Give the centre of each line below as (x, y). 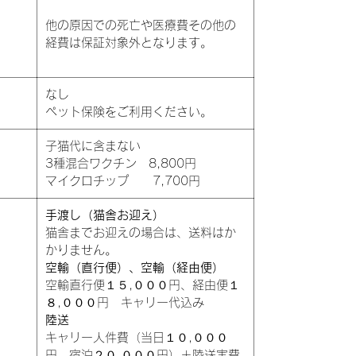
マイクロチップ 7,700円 (123, 180)
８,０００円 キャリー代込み (125, 302)
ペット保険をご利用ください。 (129, 111)
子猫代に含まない (93, 145)
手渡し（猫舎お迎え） (105, 215)
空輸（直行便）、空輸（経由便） (135, 267)
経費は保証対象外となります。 (129, 42)
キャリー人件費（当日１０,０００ (137, 337)
